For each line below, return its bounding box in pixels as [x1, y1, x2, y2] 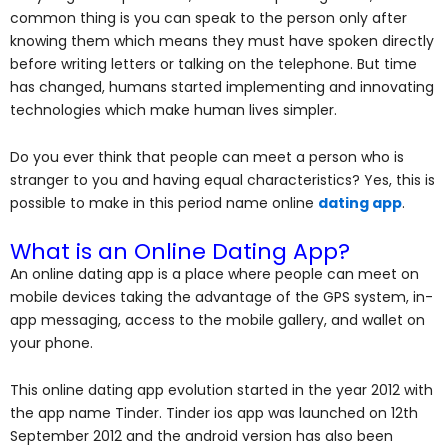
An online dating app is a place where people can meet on [10, 263, 419, 284]
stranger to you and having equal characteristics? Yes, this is [10, 170, 435, 191]
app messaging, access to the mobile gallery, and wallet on [10, 309, 425, 330]
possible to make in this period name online [10, 193, 318, 214]
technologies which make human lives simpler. [10, 99, 341, 120]
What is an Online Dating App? [10, 235, 350, 267]
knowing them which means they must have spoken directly [10, 30, 434, 51]
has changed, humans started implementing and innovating [10, 76, 434, 97]
